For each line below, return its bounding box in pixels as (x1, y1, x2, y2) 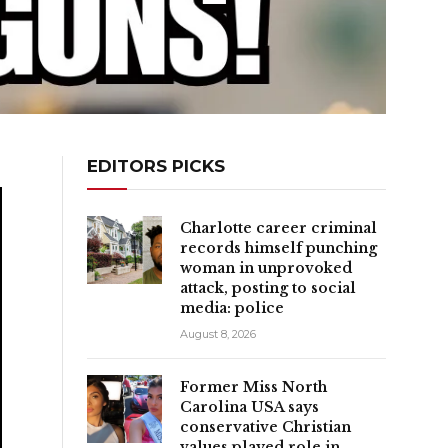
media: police (180, 298, 284, 317)
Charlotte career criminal (180, 218, 377, 237)
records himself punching (180, 238, 377, 257)
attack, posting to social (180, 278, 356, 297)
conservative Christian (180, 417, 351, 436)
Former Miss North (180, 377, 327, 396)
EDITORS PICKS (87, 155, 225, 176)
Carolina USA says (180, 397, 319, 416)
